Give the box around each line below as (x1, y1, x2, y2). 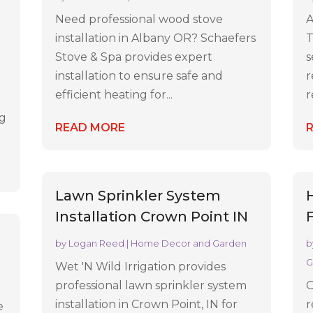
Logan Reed (68, 238, 125, 249)
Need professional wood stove (55, 12, 224, 26)
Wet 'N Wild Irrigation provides (55, 260, 226, 274)
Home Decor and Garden (131, 238, 247, 249)
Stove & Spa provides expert (55, 50, 213, 64)
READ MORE (55, 120, 126, 134)
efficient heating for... (55, 87, 173, 101)
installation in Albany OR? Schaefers (55, 31, 256, 45)
